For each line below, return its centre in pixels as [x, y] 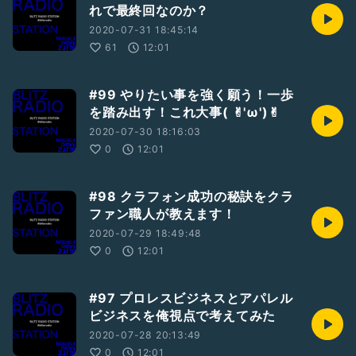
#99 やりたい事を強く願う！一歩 [192, 95]
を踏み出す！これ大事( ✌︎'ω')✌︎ [184, 112]
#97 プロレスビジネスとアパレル [191, 298]
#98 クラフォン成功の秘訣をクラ [192, 196]
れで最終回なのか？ [149, 10]
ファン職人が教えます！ [163, 214]
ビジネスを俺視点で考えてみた [183, 315]
